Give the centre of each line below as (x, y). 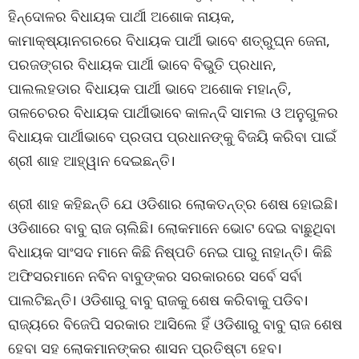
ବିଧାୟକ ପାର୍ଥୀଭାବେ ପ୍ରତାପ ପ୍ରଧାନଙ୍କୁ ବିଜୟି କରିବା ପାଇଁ (172, 136)
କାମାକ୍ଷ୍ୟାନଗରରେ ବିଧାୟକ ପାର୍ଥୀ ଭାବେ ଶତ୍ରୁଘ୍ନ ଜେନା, (169, 40)
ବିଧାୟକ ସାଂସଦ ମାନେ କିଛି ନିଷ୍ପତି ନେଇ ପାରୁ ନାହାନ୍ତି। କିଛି (170, 252)
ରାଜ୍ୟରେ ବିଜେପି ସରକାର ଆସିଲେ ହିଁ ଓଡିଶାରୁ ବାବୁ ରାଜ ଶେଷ (175, 324)
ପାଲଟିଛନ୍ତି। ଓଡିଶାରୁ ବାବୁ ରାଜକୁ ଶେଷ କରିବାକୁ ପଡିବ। (158, 300)
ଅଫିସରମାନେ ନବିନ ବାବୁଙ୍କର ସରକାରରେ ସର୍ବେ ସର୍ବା (155, 276)
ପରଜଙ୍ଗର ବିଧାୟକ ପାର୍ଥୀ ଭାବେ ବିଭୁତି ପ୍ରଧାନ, (142, 64)
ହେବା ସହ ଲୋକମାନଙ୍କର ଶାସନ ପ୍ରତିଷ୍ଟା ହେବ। (145, 348)
